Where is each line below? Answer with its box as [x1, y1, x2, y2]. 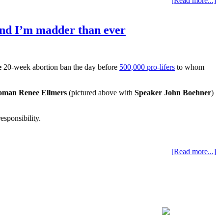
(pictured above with [67, 88, 135, 97]
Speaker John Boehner [135, 88, 211, 97]
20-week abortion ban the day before [1, 63, 119, 72]
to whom [175, 63, 204, 72]
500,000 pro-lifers [119, 63, 175, 72]
